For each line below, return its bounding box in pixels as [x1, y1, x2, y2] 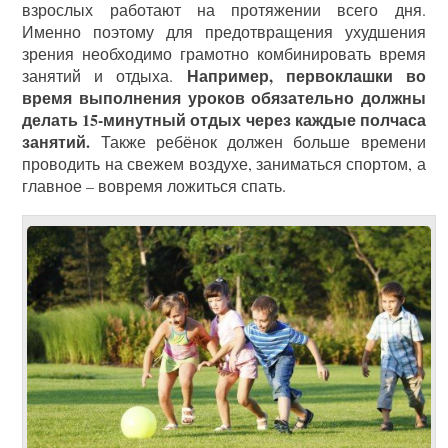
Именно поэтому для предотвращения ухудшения [22, 20, 426, 42]
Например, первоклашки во [186, 63, 426, 87]
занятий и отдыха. [22, 64, 187, 86]
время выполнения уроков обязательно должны [22, 85, 426, 109]
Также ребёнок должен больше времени [90, 130, 426, 152]
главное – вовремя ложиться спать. [22, 174, 287, 196]
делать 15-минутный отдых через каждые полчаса [22, 107, 426, 131]
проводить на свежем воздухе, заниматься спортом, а [22, 152, 426, 174]
